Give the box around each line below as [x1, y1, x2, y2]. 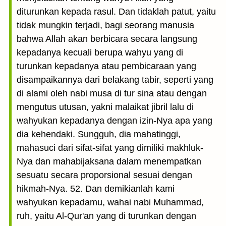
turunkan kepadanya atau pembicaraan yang [17, 61, 196, 71]
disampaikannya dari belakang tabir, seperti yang [17, 75, 213, 85]
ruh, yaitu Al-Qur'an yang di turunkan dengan [17, 211, 196, 221]
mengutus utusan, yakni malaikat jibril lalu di [17, 102, 194, 112]
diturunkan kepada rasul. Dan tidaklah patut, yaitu [17, 7, 216, 17]
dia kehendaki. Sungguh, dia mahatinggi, [17, 129, 181, 139]
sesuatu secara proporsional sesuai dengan [17, 170, 192, 180]
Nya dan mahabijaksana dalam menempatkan [17, 156, 201, 166]
